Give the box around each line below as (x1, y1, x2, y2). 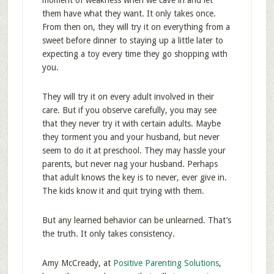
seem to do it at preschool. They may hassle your (42, 146, 226, 155)
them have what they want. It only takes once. (42, 9, 216, 18)
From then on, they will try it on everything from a (42, 22, 230, 32)
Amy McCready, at (42, 258, 113, 268)
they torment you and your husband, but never (42, 132, 220, 142)
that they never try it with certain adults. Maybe (42, 119, 221, 128)
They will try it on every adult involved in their (42, 92, 214, 102)
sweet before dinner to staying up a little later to (42, 35, 223, 45)
